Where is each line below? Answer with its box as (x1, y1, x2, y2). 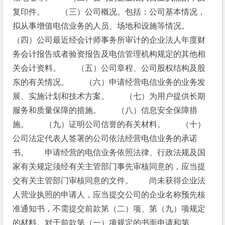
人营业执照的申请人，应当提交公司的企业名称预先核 (13, 190, 206, 199)
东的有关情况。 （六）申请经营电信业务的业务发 (13, 78, 206, 86)
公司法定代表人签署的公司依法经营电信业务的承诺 (13, 134, 198, 143)
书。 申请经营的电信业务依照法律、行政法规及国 (13, 148, 206, 157)
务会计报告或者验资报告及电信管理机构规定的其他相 (13, 50, 206, 58)
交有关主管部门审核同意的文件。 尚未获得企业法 (13, 176, 206, 185)
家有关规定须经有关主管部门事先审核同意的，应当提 (13, 162, 206, 171)
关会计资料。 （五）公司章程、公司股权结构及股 (13, 64, 206, 72)
